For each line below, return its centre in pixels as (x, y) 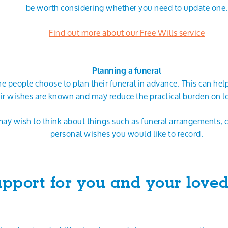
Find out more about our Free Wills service (127, 32)
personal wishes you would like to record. (127, 134)
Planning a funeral (127, 70)
